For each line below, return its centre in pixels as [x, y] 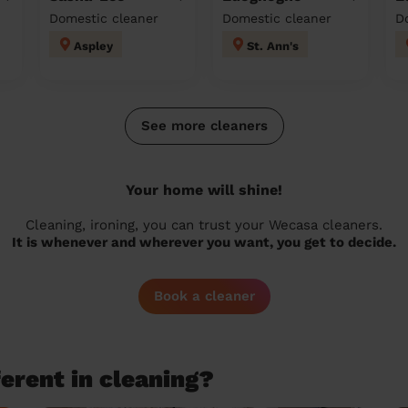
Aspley [93, 46]
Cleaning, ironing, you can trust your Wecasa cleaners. [204, 225]
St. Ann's [273, 46]
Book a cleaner [204, 296]
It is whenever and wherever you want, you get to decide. [204, 242]
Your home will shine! [204, 190]
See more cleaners [204, 126]
